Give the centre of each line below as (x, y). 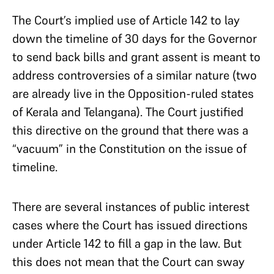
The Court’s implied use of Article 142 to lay (126, 20)
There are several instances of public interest (131, 206)
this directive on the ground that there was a (130, 130)
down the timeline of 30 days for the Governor (135, 38)
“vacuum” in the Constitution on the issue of (129, 148)
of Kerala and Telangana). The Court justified (128, 112)
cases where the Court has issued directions (130, 225)
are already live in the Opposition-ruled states (133, 93)
